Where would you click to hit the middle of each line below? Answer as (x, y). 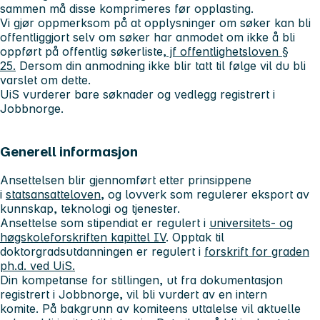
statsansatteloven (53, 195)
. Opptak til (195, 237)
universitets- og (251, 223)
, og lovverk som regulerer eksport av (205, 195)
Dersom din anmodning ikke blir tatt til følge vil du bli (161, 65)
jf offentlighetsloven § (227, 51)
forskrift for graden (257, 252)
